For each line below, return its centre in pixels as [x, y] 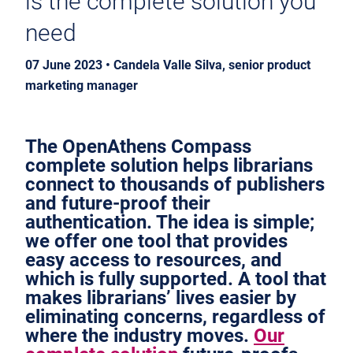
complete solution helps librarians [169, 165]
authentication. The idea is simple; [170, 222]
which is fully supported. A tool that [176, 279]
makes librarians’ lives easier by [161, 297]
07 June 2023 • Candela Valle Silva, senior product [168, 65]
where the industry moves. [139, 335]
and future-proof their [118, 203]
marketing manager [82, 85]
